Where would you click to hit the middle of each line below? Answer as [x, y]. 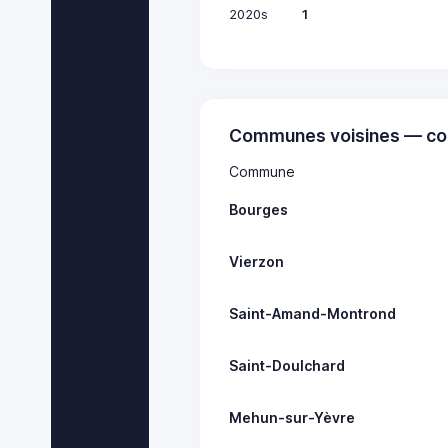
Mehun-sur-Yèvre [292, 417]
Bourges [259, 209]
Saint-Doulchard [287, 365]
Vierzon [257, 261]
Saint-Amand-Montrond [313, 313]
